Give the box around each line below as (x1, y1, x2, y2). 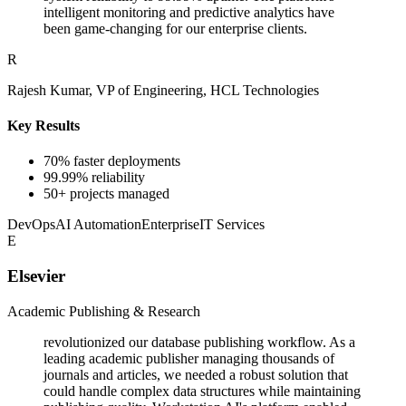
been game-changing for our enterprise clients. (43, 20, 307, 36)
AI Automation (55, 217, 141, 233)
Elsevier (7, 266, 65, 286)
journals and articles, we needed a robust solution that (43, 366, 348, 382)
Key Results (7, 118, 80, 134)
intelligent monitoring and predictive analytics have (43, 4, 334, 20)
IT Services (199, 217, 265, 233)
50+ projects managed (43, 186, 169, 202)
